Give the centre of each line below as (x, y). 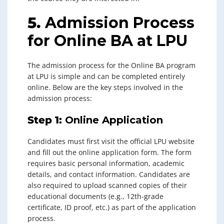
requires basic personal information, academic (106, 163)
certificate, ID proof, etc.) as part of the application (112, 207)
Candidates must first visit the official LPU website (111, 141)
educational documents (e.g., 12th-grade (95, 196)
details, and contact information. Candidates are (109, 174)
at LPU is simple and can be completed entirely (106, 76)
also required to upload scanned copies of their (107, 185)
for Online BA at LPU (107, 40)
